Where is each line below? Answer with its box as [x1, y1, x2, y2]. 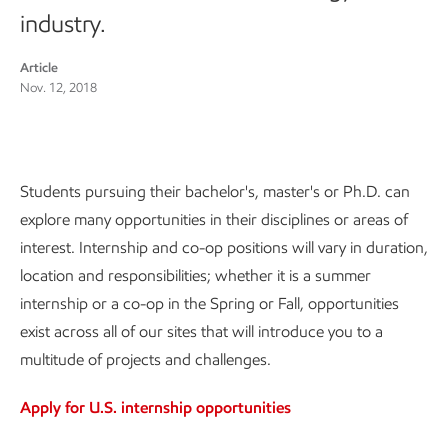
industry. [20, 9, 106, 38]
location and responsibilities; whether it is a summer [20, 266, 371, 285]
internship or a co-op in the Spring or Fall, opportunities [20, 294, 399, 313]
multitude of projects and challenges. [20, 350, 271, 369]
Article [20, 60, 58, 75]
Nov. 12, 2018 [20, 80, 97, 95]
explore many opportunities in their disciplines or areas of [20, 210, 408, 229]
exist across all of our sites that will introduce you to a [20, 322, 383, 341]
